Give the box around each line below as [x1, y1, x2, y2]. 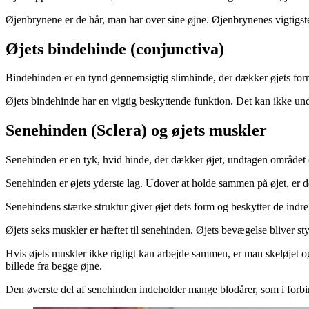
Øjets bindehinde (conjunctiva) [6, 39, 224, 58]
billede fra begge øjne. [6, 260, 102, 272]
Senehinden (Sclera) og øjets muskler [6, 121, 267, 140]
